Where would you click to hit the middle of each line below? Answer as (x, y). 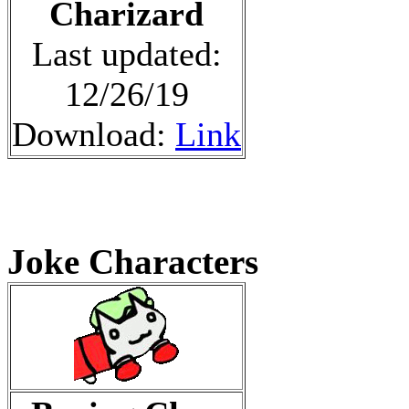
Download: (94, 134)
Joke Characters (133, 261)
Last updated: (126, 53)
